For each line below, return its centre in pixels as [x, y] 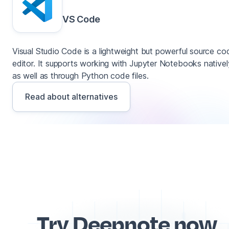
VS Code [82, 19]
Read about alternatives [71, 96]
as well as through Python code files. [81, 75]
